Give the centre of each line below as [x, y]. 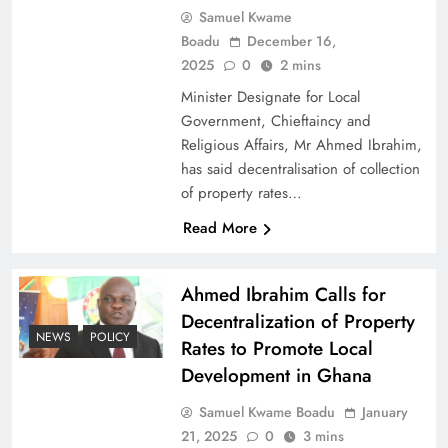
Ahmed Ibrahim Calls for [283, 294]
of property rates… [241, 192]
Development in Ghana [276, 375]
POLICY [110, 337]
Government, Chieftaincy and [275, 120]
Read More [219, 227]
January [384, 411]
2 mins [300, 64]
